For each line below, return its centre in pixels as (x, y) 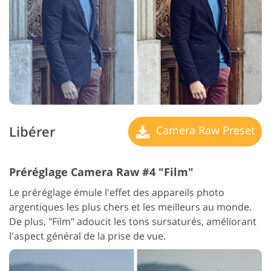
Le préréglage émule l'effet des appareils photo (117, 192)
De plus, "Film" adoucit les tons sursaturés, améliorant (133, 221)
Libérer (32, 132)
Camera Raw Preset (204, 130)
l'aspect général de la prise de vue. (87, 236)
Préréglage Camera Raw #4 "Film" (101, 171)
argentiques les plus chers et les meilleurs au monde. (130, 207)
